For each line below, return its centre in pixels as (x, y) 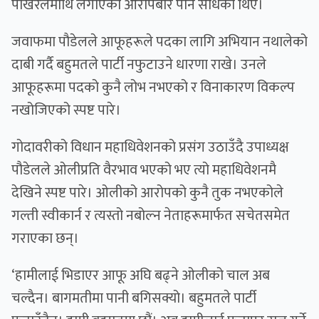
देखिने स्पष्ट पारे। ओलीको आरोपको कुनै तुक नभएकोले (147, 193)
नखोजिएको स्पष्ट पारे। (66, 111)
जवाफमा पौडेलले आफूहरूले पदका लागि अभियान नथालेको (159, 42)
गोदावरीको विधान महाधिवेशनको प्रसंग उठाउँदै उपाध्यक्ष (150, 148)
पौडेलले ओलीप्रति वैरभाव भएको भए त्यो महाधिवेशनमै (144, 171)
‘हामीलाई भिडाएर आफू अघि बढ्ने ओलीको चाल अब (141, 276)
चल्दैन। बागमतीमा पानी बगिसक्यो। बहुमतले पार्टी (134, 299)
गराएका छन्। (45, 239)
